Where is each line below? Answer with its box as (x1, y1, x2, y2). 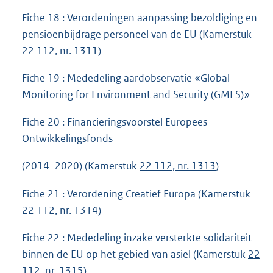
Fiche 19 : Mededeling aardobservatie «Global (22, 71, 230, 85)
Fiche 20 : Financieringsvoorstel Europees (22, 115, 207, 129)
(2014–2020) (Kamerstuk (22, 159, 140, 173)
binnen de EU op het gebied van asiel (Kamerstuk (22, 247, 248, 261)
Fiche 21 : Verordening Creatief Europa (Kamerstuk (22, 186, 250, 200)
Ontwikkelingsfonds (22, 132, 113, 146)
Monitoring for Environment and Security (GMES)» (22, 88, 250, 102)
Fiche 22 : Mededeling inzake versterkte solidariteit (22, 230, 252, 244)
